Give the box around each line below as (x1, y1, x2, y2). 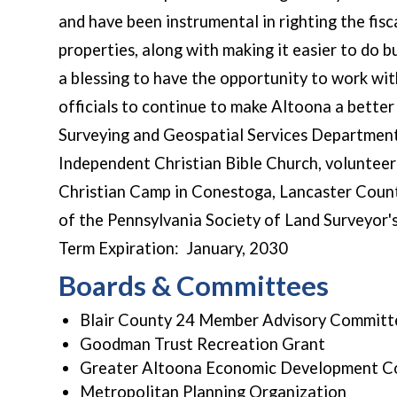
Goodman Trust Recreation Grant (80, 334, 325, 354)
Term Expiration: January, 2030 (58, 238, 288, 258)
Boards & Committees (58, 269, 329, 302)
